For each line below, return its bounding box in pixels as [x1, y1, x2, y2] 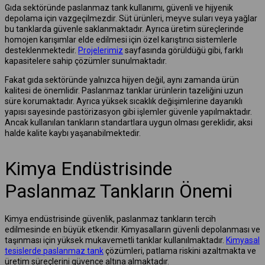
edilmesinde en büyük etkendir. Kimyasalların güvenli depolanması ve [5, 225, 260, 235]
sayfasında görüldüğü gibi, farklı [123, 45, 243, 55]
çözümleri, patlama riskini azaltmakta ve [104, 246, 256, 256]
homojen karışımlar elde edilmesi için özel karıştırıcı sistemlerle [5, 34, 237, 44]
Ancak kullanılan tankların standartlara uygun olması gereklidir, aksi [5, 117, 253, 127]
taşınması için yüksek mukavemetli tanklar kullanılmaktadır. [5, 235, 226, 245]
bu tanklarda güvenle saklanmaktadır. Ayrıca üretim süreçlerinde [5, 24, 244, 34]
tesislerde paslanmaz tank [5, 246, 104, 256]
